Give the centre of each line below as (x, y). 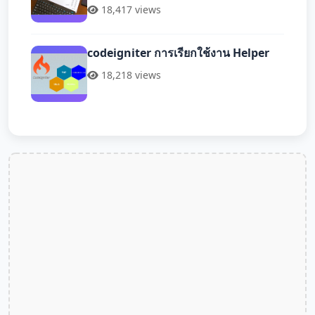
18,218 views (131, 75)
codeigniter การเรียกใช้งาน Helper (178, 53)
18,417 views (131, 10)
